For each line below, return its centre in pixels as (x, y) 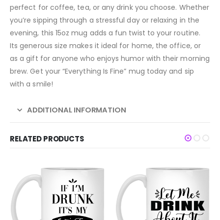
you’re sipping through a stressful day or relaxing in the (105, 20)
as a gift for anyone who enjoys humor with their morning (110, 58)
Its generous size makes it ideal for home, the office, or (105, 45)
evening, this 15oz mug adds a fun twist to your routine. (105, 33)
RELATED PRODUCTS (47, 139)
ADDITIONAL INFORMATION (76, 110)
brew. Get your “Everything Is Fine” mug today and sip (102, 71)
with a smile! (31, 84)
